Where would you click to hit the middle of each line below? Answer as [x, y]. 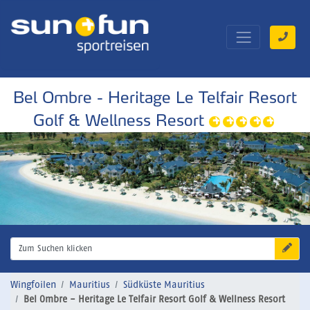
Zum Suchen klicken [55, 249]
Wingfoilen [33, 285]
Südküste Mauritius [164, 285]
